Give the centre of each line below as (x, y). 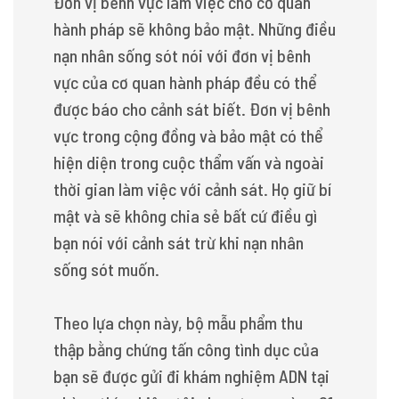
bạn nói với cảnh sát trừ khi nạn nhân (179, 242)
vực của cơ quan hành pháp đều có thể (185, 82)
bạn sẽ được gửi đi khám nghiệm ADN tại (191, 376)
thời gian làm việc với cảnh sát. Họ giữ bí (192, 189)
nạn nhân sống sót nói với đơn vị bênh (182, 55)
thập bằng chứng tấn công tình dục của (186, 349)
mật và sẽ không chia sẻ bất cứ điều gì (185, 216)
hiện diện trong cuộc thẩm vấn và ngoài (189, 162)
